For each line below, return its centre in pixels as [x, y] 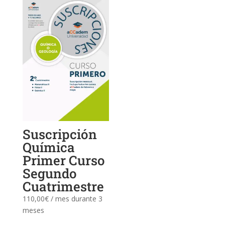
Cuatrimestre [63, 186]
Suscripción [60, 134]
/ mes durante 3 [76, 198]
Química [48, 147]
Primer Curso [64, 160]
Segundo [49, 173]
